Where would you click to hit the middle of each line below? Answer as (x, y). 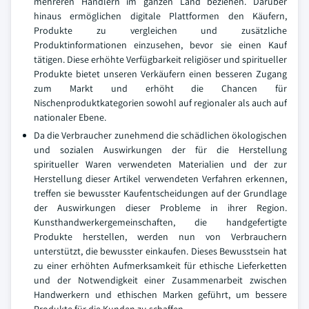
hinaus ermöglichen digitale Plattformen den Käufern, (160, 16)
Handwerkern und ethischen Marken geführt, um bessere (160, 295)
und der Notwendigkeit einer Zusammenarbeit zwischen (160, 280)
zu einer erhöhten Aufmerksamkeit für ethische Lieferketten (160, 266)
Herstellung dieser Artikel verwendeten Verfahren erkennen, (160, 179)
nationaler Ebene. (70, 117)
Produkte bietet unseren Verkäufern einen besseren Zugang (160, 74)
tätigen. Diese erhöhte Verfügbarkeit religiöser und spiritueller (160, 59)
